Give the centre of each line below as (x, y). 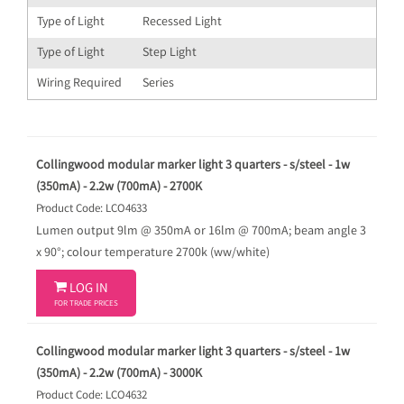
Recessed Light (182, 23)
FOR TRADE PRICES (86, 304)
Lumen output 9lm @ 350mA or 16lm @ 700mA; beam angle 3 (201, 232)
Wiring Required (79, 84)
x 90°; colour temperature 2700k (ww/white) (153, 253)
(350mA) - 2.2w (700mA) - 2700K (119, 188)
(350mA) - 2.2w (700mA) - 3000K (119, 374)
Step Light (170, 53)
